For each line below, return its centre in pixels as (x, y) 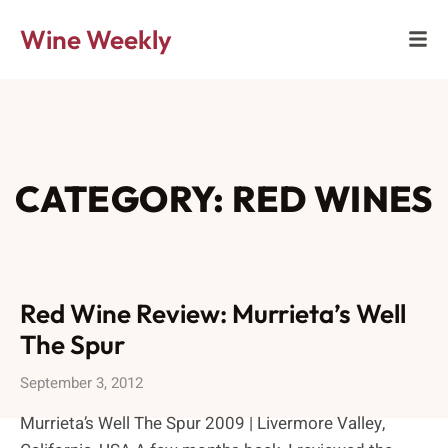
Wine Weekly (96, 39)
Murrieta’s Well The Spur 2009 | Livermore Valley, (202, 423)
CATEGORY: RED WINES (224, 198)
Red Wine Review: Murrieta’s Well (213, 313)
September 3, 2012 (81, 383)
